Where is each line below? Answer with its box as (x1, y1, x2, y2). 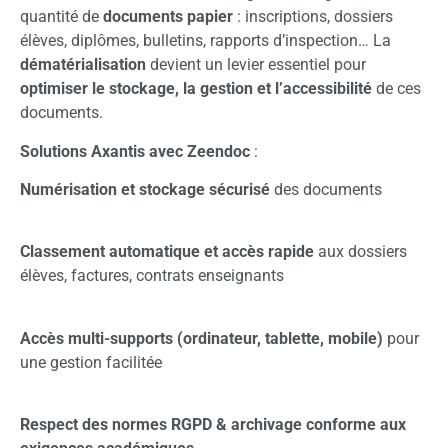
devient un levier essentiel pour (146, 55, 366, 75)
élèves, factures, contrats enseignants (20, 266, 284, 286)
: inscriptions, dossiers (233, 7, 393, 27)
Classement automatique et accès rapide (20, 242, 314, 262)
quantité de (20, 7, 103, 27)
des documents (270, 179, 382, 199)
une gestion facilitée (20, 352, 162, 372)
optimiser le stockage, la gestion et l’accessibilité (20, 79, 372, 99)
